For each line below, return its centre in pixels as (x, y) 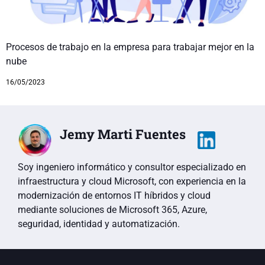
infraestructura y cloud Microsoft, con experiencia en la (132, 181)
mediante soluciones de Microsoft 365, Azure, (112, 209)
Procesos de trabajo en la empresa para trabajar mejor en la (130, 47)
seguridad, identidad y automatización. (99, 224)
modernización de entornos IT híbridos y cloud (114, 195)
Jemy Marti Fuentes (123, 134)
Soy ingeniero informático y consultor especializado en (132, 167)
